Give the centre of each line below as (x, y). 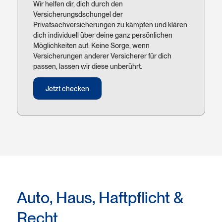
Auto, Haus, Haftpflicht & (100, 197)
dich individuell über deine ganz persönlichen (103, 35)
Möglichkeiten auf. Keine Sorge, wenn (91, 45)
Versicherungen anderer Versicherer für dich (102, 56)
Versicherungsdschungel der (78, 14)
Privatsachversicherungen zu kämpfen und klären (110, 25)
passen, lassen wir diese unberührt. (87, 66)
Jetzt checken (67, 88)
